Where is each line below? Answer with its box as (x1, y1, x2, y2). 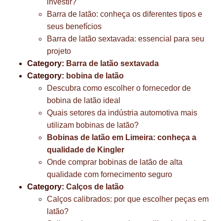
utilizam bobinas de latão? (47, 121, 139, 129)
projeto (47, 47, 71, 55)
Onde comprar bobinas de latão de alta (47, 158, 183, 166)
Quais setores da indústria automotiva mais (47, 109, 197, 117)
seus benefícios (47, 22, 102, 31)
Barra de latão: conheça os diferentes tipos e (47, 10, 202, 18)
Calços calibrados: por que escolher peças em (47, 195, 209, 203)
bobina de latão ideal (47, 96, 120, 105)
